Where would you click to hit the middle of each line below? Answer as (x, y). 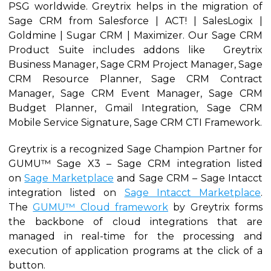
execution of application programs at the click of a (135, 251)
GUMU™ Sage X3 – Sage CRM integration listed (135, 164)
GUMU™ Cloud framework (101, 207)
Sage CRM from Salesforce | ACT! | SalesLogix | (135, 21)
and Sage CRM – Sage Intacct (188, 178)
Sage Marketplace (69, 178)
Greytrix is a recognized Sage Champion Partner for (135, 149)
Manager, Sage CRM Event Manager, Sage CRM (135, 94)
